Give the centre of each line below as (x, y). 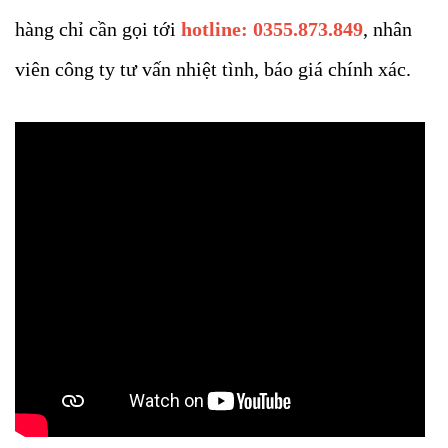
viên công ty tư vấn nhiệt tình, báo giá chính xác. (213, 69)
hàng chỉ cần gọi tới (98, 29)
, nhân (387, 29)
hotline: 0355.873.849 (272, 29)
